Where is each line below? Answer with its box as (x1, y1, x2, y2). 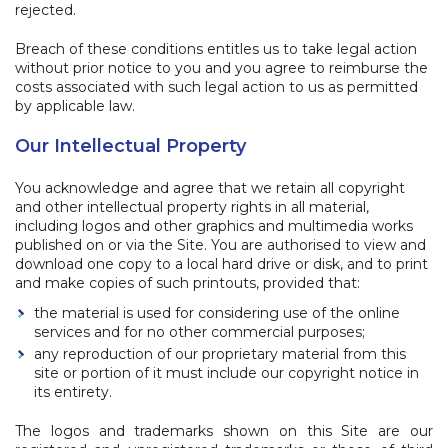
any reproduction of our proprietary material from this (34, 345, 406, 363)
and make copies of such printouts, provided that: (15, 274, 360, 292)
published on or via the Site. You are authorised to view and (15, 236, 426, 254)
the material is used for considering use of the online (34, 303, 400, 322)
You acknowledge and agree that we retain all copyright (15, 179, 405, 197)
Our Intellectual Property (15, 135, 246, 157)
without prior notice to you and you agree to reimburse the (15, 59, 428, 77)
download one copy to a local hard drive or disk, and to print (15, 255, 428, 273)
